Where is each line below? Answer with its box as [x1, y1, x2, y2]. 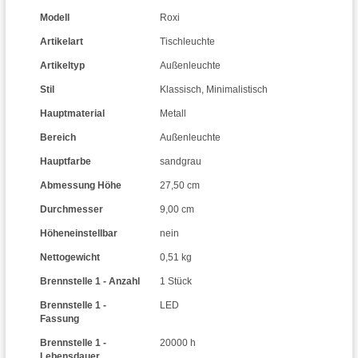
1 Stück [160, 276, 192, 287]
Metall [160, 108, 186, 119]
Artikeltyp [40, 60, 85, 71]
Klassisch [160, 84, 201, 95]
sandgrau [160, 156, 201, 167]
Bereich [40, 132, 76, 143]
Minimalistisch [206, 84, 268, 95]
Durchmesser [40, 204, 103, 215]
